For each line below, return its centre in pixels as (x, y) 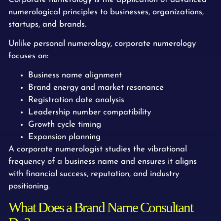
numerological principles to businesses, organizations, (106, 12)
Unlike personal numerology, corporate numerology (102, 43)
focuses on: (28, 56)
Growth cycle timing (65, 125)
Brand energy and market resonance (96, 88)
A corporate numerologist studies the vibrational (98, 149)
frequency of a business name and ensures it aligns (103, 162)
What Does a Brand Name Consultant (101, 207)
